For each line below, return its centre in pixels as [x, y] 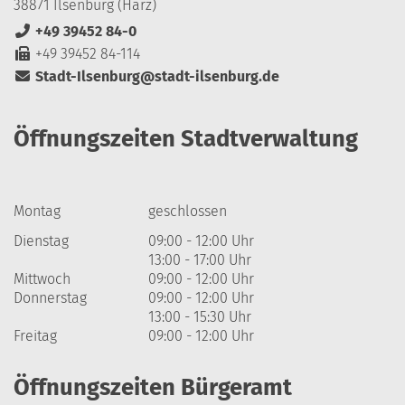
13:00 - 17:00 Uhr [200, 259]
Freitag [35, 335]
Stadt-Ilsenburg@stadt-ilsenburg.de [157, 76]
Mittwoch [42, 278]
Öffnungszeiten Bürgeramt [153, 387]
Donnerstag [50, 297]
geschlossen [188, 211]
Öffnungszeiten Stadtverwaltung [186, 138]
